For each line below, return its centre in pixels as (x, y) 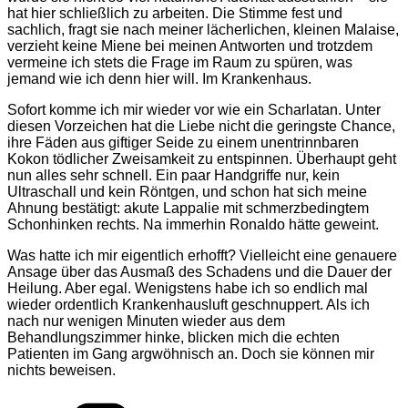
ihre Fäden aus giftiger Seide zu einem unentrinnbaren (183, 142)
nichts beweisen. (61, 370)
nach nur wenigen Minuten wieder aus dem (146, 321)
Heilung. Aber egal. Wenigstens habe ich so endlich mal (188, 288)
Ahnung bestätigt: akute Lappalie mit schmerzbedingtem (188, 208)
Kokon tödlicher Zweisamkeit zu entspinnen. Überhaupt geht (202, 158)
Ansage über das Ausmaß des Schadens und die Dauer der (199, 271)
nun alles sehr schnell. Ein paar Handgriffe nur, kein (173, 175)
